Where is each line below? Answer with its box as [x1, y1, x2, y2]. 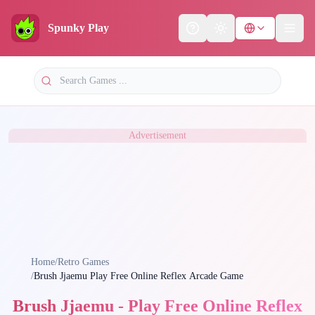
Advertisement [129, 130, 186, 141]
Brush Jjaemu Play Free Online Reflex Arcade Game [90, 271, 243, 281]
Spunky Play [48, 22, 109, 34]
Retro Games [58, 257, 109, 267]
